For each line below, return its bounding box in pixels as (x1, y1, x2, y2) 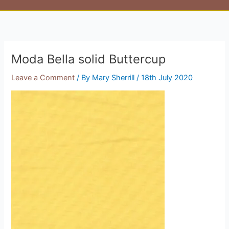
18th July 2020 (141, 73, 193, 82)
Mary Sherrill (92, 73, 137, 82)
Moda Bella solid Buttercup (11, 51, 166, 66)
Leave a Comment (11, 73, 75, 82)
